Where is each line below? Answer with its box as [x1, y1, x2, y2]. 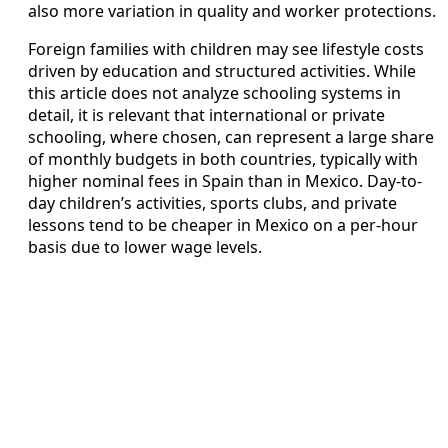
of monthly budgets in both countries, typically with [28, 147, 418, 170]
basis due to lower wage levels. [28, 235, 262, 258]
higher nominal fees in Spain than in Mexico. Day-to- [28, 169, 422, 192]
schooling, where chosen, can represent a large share [28, 125, 434, 148]
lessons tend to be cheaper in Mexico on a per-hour [28, 213, 418, 236]
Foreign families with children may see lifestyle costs [28, 37, 424, 60]
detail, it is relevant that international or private [28, 103, 385, 126]
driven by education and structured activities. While [28, 59, 416, 82]
